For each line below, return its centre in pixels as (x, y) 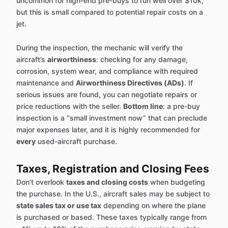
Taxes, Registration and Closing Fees (113, 169)
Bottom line (143, 106)
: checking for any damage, (142, 60)
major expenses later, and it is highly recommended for (108, 130)
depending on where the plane (153, 206)
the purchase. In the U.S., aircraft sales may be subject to (113, 194)
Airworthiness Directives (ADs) (130, 83)
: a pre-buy (181, 106)
